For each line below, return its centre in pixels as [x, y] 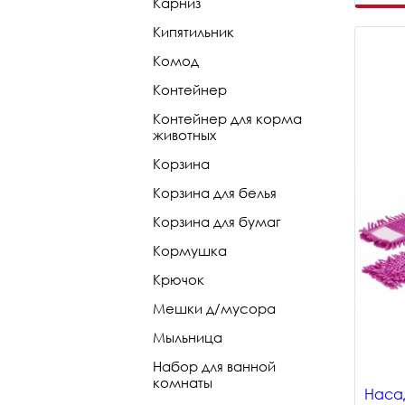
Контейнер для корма [227, 118]
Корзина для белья [215, 193]
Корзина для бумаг [217, 221]
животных [184, 135]
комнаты [183, 382]
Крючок [179, 279]
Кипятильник [193, 32]
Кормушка [190, 250]
